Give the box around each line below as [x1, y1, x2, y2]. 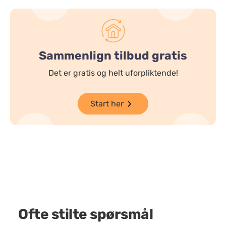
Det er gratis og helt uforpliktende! [48, 68, 178, 78]
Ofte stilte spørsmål [18, 206, 153, 222]
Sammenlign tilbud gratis [39, 48, 187, 63]
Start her [90, 98, 124, 108]
